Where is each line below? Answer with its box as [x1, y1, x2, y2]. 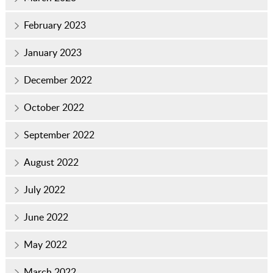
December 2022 [23, 73, 92, 87]
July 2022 [23, 182, 65, 196]
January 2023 [23, 45, 82, 59]
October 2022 [23, 100, 84, 114]
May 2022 [23, 237, 67, 251]
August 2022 [23, 155, 79, 169]
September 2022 [23, 127, 94, 141]
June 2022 [23, 210, 68, 224]
